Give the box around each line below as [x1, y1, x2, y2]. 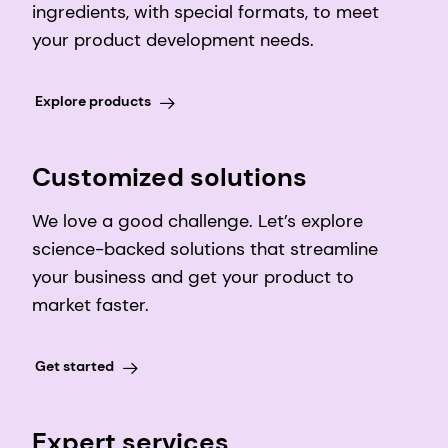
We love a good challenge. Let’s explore [32, 209, 363, 234]
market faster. [32, 293, 149, 318]
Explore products [34, 91, 151, 110]
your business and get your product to [32, 265, 354, 290]
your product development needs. [32, 28, 314, 53]
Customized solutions [32, 160, 307, 195]
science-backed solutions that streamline [32, 237, 378, 262]
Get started [34, 356, 114, 375]
